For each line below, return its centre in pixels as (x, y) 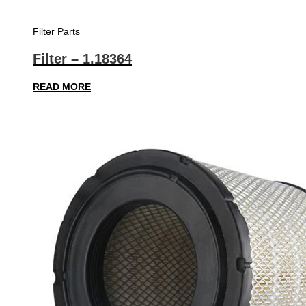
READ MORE (62, 86)
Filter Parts (56, 31)
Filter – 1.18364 (82, 59)
